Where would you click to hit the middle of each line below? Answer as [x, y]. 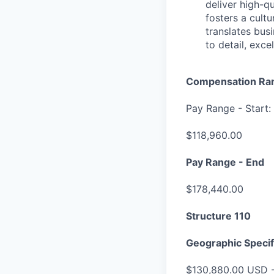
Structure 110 [218, 216]
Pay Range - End [225, 162]
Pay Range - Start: [228, 108]
